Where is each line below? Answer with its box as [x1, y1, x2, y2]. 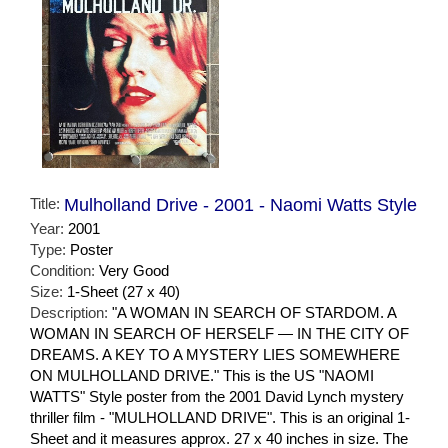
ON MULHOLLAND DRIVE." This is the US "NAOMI [30, 366, 374, 384]
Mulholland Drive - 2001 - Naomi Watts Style [64, 194, 417, 215]
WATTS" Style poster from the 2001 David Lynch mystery [30, 387, 404, 405]
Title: [30, 194, 64, 212]
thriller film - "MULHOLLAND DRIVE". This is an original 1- [30, 408, 410, 426]
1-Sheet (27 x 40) [67, 282, 180, 300]
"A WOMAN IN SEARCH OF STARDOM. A [112, 303, 396, 321]
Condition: [30, 261, 99, 279]
